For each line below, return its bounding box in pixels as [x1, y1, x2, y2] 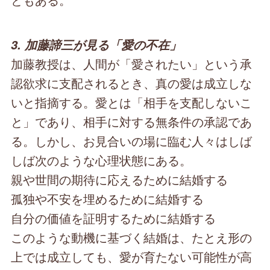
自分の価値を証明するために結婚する [11, 209, 216, 227]
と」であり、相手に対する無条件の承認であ [11, 113, 253, 131]
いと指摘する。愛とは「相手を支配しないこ [11, 93, 253, 111]
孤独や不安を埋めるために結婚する [11, 190, 204, 208]
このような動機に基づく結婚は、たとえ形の [11, 228, 253, 246]
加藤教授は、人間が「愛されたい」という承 [11, 55, 253, 73]
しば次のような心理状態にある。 [11, 151, 192, 169]
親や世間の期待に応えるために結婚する [11, 171, 228, 189]
